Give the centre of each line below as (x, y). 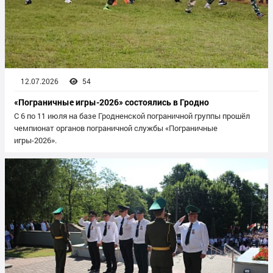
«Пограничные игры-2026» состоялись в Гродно (112, 102)
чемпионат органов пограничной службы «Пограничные (116, 128)
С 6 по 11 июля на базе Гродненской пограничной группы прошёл (132, 115)
